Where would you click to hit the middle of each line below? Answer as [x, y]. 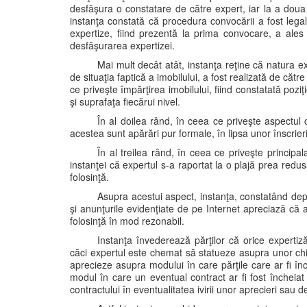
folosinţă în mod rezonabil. [127, 221]
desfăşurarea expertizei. [122, 45]
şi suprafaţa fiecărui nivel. [125, 101]
